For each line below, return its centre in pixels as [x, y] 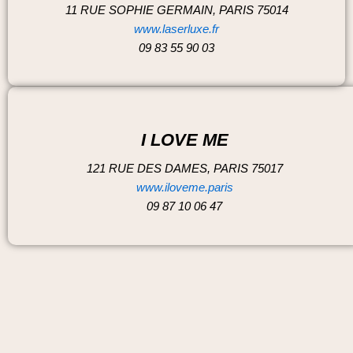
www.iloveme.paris [184, 188]
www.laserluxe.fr [176, 29]
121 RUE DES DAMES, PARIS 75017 [184, 169]
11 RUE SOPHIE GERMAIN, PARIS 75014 [176, 10]
